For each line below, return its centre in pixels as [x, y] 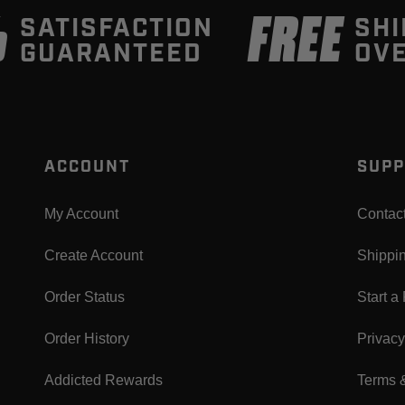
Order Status [85, 297]
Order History [87, 339]
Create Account [94, 256]
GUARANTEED [112, 54]
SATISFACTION [117, 29]
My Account [82, 214]
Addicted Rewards [104, 381]
